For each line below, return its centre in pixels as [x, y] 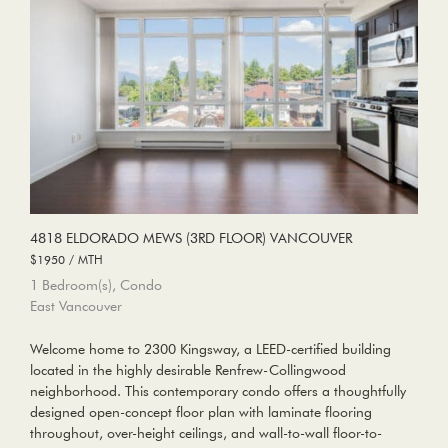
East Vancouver [76, 306]
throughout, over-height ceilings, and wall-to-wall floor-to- [206, 433]
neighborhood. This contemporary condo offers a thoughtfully [218, 391]
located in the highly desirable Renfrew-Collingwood [188, 370]
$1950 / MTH [66, 259]
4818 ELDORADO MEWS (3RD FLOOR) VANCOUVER [191, 238]
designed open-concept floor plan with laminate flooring [201, 412]
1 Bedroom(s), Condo [96, 285]
